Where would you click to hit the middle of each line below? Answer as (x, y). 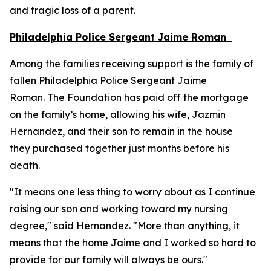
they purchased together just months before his (119, 148)
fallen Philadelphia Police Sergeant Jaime (108, 80)
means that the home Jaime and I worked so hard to (133, 243)
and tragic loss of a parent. (74, 10)
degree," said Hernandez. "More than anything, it (125, 226)
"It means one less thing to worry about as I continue (132, 192)
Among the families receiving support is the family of (132, 64)
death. (26, 165)
